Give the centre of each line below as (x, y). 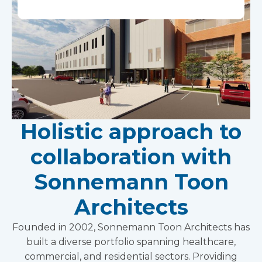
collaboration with (131, 157)
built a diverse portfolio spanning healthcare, (131, 242)
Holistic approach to (131, 132)
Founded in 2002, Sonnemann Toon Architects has (131, 227)
